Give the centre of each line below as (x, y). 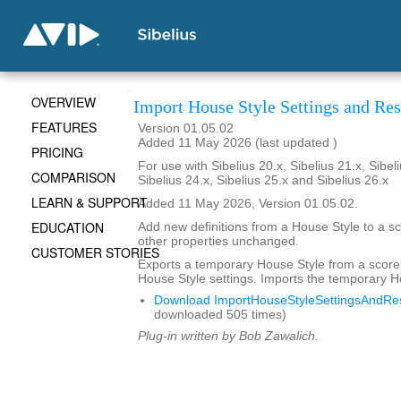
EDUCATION (68, 227)
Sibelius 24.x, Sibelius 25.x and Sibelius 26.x (263, 180)
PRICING (57, 152)
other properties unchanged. (218, 241)
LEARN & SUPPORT (90, 202)
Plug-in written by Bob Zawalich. (228, 336)
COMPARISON (73, 177)
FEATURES (64, 127)
